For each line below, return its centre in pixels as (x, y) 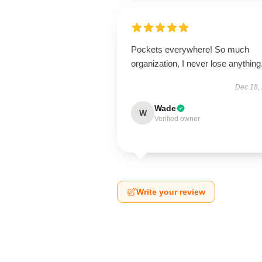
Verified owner (177, 119)
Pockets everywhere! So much (190, 49)
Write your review (171, 192)
